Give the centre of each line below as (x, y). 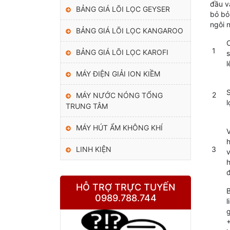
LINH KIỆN (94, 149)
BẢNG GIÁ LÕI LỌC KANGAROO (130, 30)
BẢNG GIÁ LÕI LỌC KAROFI (122, 52)
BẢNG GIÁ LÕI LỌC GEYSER (123, 9)
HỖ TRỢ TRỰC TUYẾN (126, 187)
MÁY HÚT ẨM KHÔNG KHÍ (119, 127)
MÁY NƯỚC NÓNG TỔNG (119, 95)
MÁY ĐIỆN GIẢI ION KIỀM (118, 73)
